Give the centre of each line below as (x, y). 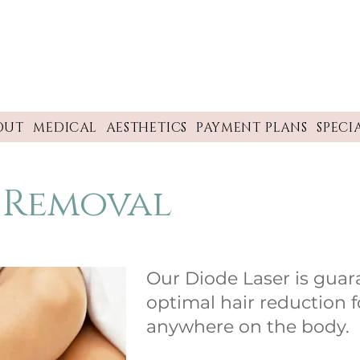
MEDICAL (65, 128)
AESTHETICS (147, 128)
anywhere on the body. (248, 327)
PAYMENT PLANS (252, 128)
